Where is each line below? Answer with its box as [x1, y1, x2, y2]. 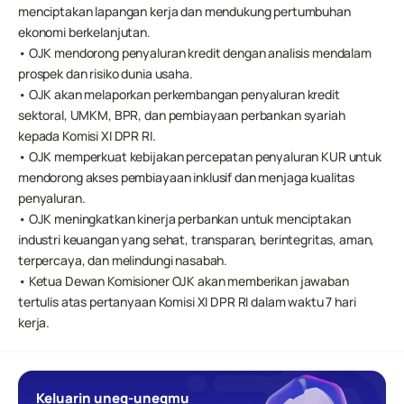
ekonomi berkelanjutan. [18, 23, 151, 41]
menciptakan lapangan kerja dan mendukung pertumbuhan [18, 3, 351, 20]
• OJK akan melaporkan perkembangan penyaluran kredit [18, 86, 340, 103]
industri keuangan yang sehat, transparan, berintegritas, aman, [18, 231, 375, 248]
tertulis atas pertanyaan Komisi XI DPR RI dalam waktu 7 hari [18, 293, 356, 310]
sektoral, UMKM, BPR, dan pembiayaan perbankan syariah [18, 106, 345, 124]
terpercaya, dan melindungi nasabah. [18, 252, 228, 269]
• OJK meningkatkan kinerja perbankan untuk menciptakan [18, 210, 351, 227]
